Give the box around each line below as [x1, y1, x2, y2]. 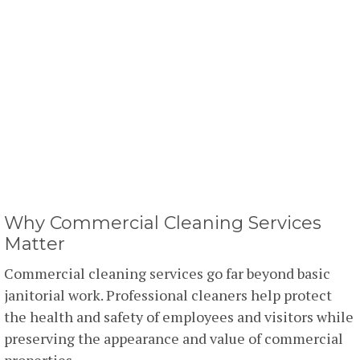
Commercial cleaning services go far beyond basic [4, 263, 330, 283]
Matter [4, 232, 65, 255]
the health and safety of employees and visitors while [4, 306, 354, 326]
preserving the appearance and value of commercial [4, 328, 343, 348]
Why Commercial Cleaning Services [4, 211, 321, 234]
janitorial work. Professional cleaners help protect [4, 284, 332, 305]
